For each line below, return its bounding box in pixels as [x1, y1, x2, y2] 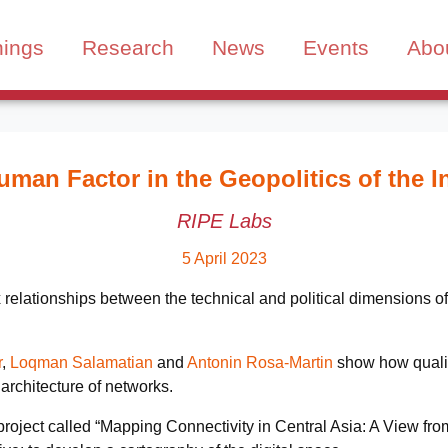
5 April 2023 [181, 249, 267, 267]
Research [82, 36, 175, 60]
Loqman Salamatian [10, 353, 153, 371]
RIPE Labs [176, 209, 272, 232]
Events [303, 36, 370, 60]
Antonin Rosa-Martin [187, 353, 333, 371]
